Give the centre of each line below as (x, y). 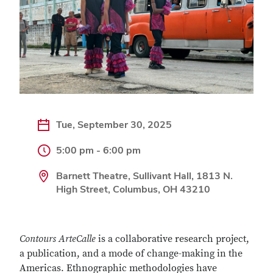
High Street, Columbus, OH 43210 (133, 189)
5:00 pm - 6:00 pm (98, 150)
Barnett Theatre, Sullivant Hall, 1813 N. (144, 176)
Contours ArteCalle (58, 239)
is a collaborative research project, (172, 239)
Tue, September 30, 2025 (114, 125)
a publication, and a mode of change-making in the (131, 253)
